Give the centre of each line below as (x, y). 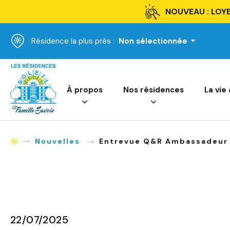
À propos (85, 90)
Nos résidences (154, 90)
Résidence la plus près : (73, 41)
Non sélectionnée (153, 41)
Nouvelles (57, 141)
